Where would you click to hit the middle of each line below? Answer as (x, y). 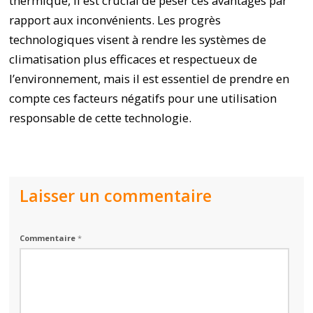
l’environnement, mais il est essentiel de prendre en (150, 79)
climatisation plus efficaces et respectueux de (133, 59)
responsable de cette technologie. (101, 118)
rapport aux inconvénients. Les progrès (115, 20)
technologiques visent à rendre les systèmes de (138, 39)
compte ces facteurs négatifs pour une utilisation (143, 98)
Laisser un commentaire (116, 196)
